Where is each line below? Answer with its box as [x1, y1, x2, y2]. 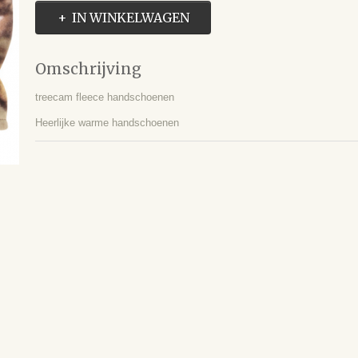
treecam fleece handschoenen [35, 91, 174, 103]
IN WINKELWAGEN [71, 10, 189, 26]
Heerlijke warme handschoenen [35, 117, 179, 129]
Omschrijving [35, 59, 141, 78]
